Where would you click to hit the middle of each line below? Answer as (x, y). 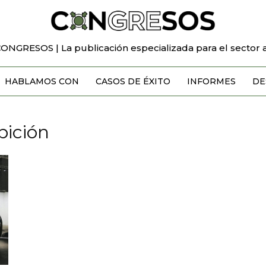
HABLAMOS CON (42, 81)
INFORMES (211, 81)
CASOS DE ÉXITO (133, 81)
